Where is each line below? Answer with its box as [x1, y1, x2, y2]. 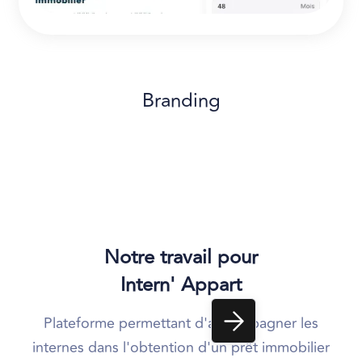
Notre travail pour [104, 242, 258, 273]
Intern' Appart [120, 270, 242, 301]
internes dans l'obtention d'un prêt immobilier [32, 336, 330, 360]
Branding [141, 86, 221, 116]
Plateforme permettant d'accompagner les [44, 312, 318, 335]
